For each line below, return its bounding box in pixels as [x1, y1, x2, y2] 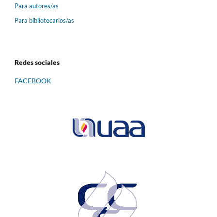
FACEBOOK [15, 77, 51, 85]
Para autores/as [15, 2, 59, 10]
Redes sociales [15, 58, 60, 67]
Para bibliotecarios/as [15, 16, 74, 25]
